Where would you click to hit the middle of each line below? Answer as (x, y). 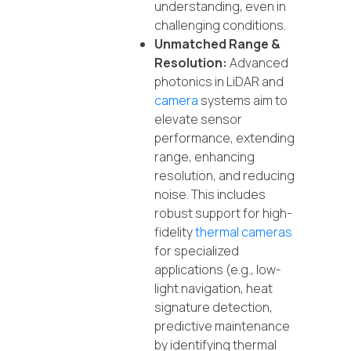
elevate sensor (198, 119)
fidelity (175, 232)
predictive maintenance (222, 326)
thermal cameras (244, 232)
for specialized (197, 251)
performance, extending (224, 138)
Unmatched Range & (217, 44)
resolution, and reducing (224, 176)
